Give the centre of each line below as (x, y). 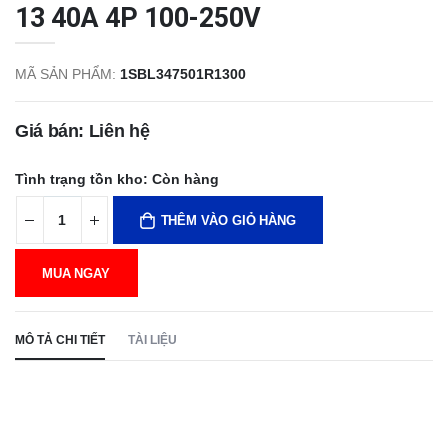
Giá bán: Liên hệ (82, 131)
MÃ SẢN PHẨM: (66, 74)
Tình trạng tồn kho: (81, 179)
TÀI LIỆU (152, 340)
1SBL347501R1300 (183, 74)
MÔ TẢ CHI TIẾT (60, 340)
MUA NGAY (76, 273)
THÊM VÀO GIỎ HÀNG (228, 221)
